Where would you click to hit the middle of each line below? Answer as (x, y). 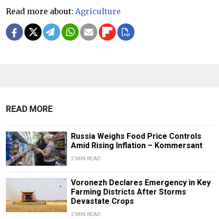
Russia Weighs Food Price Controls (136, 136)
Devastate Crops (102, 201)
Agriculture (98, 11)
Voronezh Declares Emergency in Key (141, 182)
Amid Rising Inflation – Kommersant (136, 145)
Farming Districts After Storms (128, 192)
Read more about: (41, 11)
